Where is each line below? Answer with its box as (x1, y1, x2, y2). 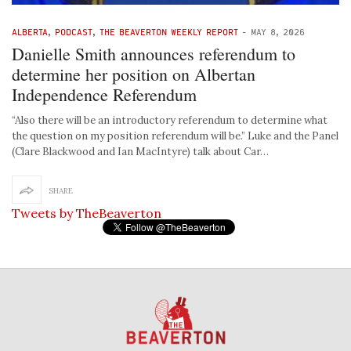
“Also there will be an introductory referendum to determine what (12, 114, 327, 128)
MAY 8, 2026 (251, 27, 305, 38)
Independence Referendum (12, 83, 197, 107)
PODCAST (55, 27, 92, 38)
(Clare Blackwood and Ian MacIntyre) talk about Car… (12, 145, 269, 159)
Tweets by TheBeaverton (12, 205, 161, 222)
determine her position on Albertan (12, 63, 255, 86)
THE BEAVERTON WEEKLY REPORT (100, 27, 238, 38)
